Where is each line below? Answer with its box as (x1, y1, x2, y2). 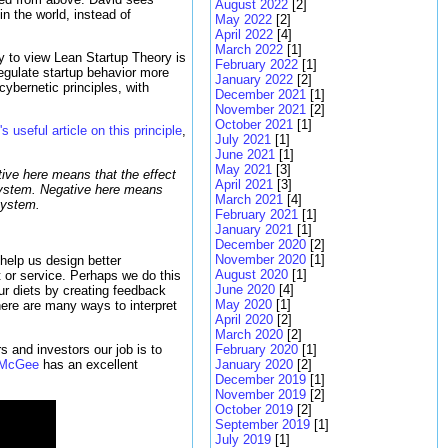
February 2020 (215, 342, 298, 357)
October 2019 (215, 402, 293, 417)
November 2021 (215, 102, 306, 117)
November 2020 (215, 252, 306, 267)
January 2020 (215, 357, 293, 372)
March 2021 (215, 192, 283, 207)
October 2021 (215, 117, 293, 132)
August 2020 (215, 267, 288, 282)
